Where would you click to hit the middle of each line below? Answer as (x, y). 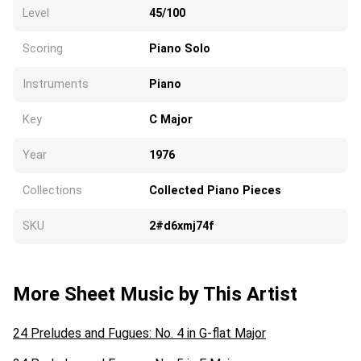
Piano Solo (180, 48)
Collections (52, 190)
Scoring (43, 48)
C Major (171, 119)
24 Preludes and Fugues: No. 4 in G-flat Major (139, 333)
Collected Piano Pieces (215, 190)
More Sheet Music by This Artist (155, 294)
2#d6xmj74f (181, 226)
